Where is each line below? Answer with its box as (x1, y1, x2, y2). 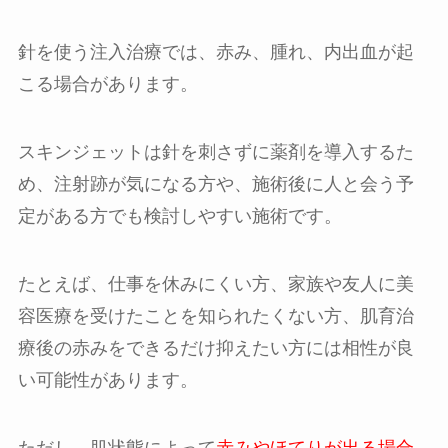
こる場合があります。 (17, 74, 198, 95)
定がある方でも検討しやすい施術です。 (17, 206, 342, 227)
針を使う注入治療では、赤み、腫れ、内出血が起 (17, 42, 414, 63)
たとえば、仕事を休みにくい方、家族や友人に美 (17, 273, 414, 294)
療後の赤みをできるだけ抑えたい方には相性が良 (17, 337, 414, 358)
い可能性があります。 (17, 369, 198, 390)
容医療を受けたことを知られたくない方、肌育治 (17, 305, 414, 326)
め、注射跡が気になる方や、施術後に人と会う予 (17, 174, 414, 195)
